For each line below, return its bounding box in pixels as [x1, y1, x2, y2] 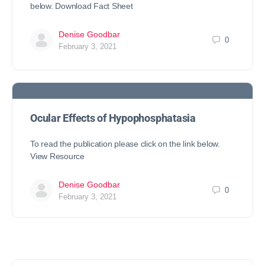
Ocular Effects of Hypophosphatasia [30, 111, 196, 124]
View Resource [30, 151, 85, 161]
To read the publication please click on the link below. [30, 138, 220, 148]
